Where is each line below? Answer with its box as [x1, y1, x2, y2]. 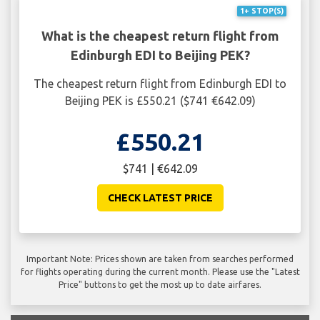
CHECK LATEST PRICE [107, 192, 213, 204]
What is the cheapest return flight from [41, 29, 279, 44]
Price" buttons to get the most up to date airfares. [59, 280, 261, 290]
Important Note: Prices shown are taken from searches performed [26, 254, 294, 264]
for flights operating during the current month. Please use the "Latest [20, 267, 300, 277]
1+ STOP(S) [239, 6, 284, 16]
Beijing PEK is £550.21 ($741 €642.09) [64, 94, 256, 108]
